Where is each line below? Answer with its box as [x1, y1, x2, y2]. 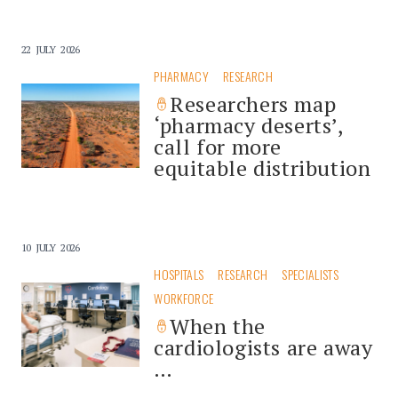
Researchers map [170, 89, 337, 118]
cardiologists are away [154, 332, 373, 362]
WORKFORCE [154, 288, 214, 307]
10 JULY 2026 [21, 240, 80, 254]
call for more [154, 131, 283, 161]
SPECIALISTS [282, 264, 339, 283]
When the [170, 311, 267, 340]
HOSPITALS [154, 264, 204, 283]
